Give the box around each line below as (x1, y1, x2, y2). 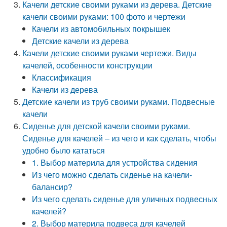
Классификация (32, 71, 92, 83)
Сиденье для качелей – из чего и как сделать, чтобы (22, 132, 217, 144)
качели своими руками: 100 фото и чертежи (22, 11, 186, 22)
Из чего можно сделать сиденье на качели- (32, 169, 193, 180)
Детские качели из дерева (32, 35, 129, 47)
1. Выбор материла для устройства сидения (32, 157, 198, 168)
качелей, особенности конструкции (22, 59, 153, 71)
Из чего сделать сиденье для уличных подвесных (32, 193, 218, 205)
